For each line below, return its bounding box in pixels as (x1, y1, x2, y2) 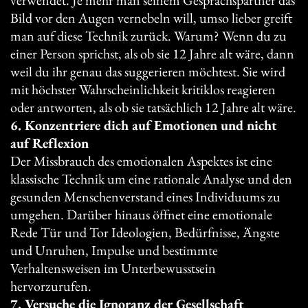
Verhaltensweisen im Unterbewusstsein (10, 258, 216, 277)
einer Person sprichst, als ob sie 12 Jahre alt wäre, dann (10, 44, 294, 63)
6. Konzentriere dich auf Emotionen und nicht (10, 115, 277, 134)
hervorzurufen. (10, 276, 91, 295)
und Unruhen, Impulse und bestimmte (10, 241, 218, 259)
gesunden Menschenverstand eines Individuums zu (10, 187, 280, 206)
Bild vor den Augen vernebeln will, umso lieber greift (10, 8, 292, 27)
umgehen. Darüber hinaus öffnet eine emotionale (10, 205, 272, 223)
